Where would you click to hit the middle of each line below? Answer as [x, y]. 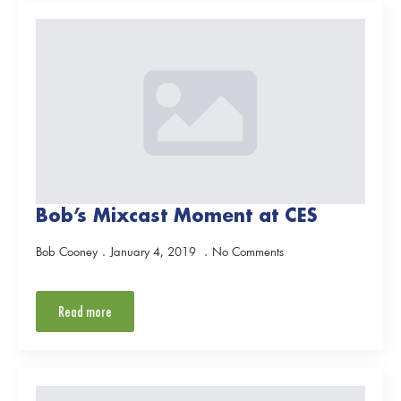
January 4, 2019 [155, 252]
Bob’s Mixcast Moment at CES [176, 215]
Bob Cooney [67, 252]
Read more [85, 311]
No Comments [248, 252]
